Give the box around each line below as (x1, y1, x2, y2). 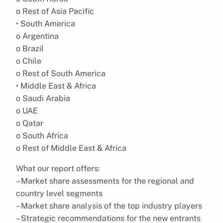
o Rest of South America (16, 68, 106, 78)
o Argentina (16, 31, 59, 41)
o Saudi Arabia (16, 93, 70, 103)
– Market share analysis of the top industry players (16, 201, 202, 211)
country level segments (16, 188, 103, 198)
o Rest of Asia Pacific (16, 6, 94, 16)
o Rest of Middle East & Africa (16, 143, 126, 153)
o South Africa (16, 130, 68, 140)
